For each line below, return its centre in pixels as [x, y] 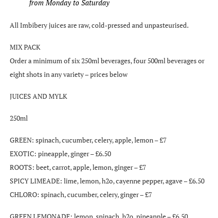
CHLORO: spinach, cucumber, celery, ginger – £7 [81, 194]
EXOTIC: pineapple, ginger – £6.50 [60, 153]
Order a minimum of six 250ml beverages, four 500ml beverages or [107, 60]
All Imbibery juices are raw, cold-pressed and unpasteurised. [99, 25]
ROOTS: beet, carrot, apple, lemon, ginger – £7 [78, 167]
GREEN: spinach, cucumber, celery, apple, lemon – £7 [88, 140]
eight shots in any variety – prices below [69, 74]
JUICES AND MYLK [38, 96]
